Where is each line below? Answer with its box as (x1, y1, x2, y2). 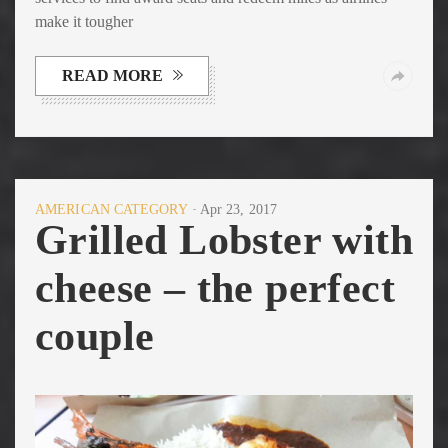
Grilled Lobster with (35, 216, 413, 263)
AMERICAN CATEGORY (35, 201, 188, 217)
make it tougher (35, 12, 133, 30)
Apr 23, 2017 (199, 201, 277, 217)
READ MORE (62, 66, 163, 84)
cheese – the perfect (35, 264, 395, 311)
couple (35, 312, 155, 359)
